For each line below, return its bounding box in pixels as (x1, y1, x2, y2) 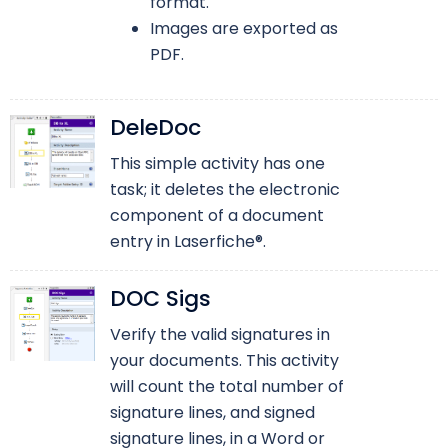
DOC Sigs (109, 283, 211, 315)
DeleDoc (109, 112, 201, 144)
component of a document (109, 204, 324, 228)
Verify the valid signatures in (109, 323, 330, 347)
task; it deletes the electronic (109, 178, 340, 202)
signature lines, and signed (109, 401, 315, 425)
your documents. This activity (109, 349, 339, 373)
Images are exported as (149, 17, 338, 41)
